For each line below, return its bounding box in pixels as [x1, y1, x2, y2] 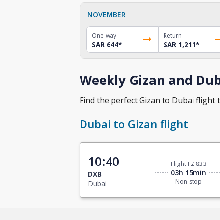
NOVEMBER [87, 9, 126, 19]
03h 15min [171, 168, 207, 178]
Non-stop [175, 177, 202, 186]
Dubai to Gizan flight [80, 116, 188, 132]
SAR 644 [92, 40, 118, 49]
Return [163, 31, 182, 40]
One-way [92, 31, 116, 40]
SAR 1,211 [163, 40, 196, 49]
